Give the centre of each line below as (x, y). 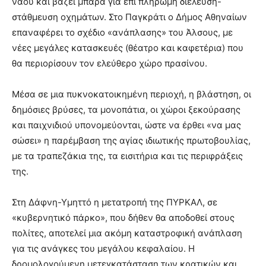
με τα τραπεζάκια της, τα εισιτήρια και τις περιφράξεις (127, 156)
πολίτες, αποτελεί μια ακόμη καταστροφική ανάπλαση (127, 233)
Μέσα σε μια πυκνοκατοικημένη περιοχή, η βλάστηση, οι (132, 94)
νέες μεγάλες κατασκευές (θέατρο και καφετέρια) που (128, 48)
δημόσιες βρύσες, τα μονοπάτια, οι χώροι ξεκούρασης (126, 110)
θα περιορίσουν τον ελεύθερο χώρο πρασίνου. (110, 64)
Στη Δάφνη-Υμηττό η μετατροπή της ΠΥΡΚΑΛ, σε (115, 202)
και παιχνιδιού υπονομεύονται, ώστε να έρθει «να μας (126, 125)
